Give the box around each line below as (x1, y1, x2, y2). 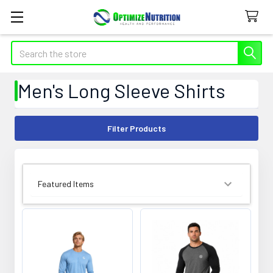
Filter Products (107, 123, 166, 133)
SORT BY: (30, 182, 63, 192)
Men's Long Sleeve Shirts (18, 79, 225, 102)
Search (11, 42, 39, 54)
